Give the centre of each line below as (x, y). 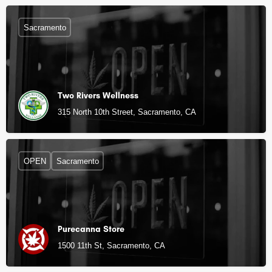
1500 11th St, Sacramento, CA (111, 246)
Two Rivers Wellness (98, 96)
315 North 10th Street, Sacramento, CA (127, 112)
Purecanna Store (91, 229)
